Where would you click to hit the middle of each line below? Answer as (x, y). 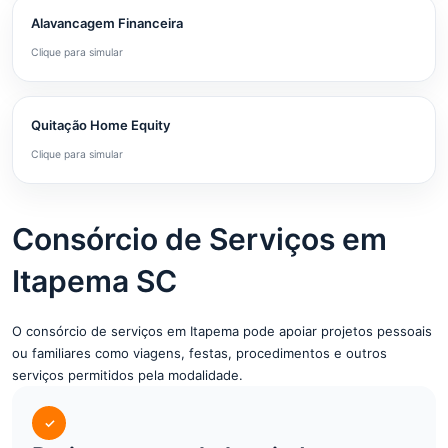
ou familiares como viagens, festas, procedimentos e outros (199, 353)
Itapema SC (94, 281)
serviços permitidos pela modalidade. (127, 375)
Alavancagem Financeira (107, 23)
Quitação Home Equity (100, 125)
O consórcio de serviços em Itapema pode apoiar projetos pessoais (222, 331)
